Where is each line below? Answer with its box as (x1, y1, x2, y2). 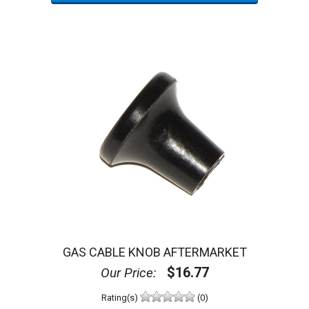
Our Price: (100, 265, 157, 281)
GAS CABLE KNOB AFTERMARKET (62, 245, 247, 260)
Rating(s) (101, 292, 140, 303)
